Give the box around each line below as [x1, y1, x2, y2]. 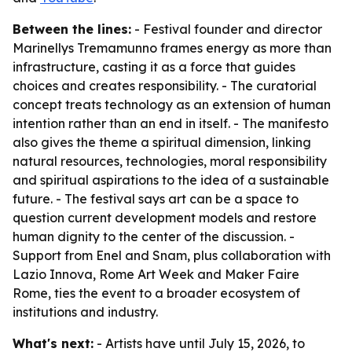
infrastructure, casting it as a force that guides [13, 59, 295, 75]
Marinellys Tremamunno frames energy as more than [13, 40, 332, 56]
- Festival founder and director [131, 21, 322, 37]
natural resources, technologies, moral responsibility [13, 153, 327, 169]
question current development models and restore [13, 210, 317, 225]
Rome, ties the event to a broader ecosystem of [13, 285, 300, 301]
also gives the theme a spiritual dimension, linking [13, 134, 311, 150]
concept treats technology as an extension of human [13, 97, 331, 112]
